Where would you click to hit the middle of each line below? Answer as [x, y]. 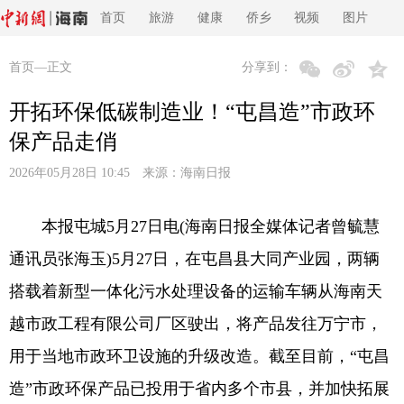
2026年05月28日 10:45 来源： [95, 173]
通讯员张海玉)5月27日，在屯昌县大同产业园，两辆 [194, 259]
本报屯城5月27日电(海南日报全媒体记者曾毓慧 [194, 226]
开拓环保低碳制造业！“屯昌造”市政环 [192, 112]
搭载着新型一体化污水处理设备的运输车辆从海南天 [196, 291]
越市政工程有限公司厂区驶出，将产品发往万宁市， [196, 324]
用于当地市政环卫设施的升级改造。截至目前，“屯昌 [199, 356]
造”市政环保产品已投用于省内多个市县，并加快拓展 [199, 389]
